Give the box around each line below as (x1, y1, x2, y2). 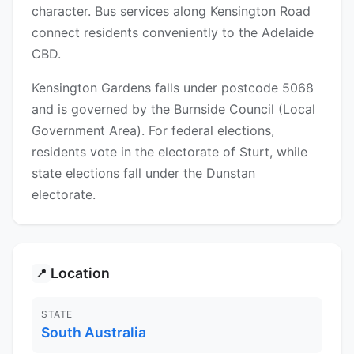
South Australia (41, 324, 146, 341)
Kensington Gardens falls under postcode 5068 (32, 80, 314, 96)
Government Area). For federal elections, (32, 122, 274, 139)
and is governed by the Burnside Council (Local (32, 101, 315, 118)
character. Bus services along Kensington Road (32, 3, 311, 20)
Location (51, 265, 110, 282)
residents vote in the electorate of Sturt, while (32, 144, 307, 160)
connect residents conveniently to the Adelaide (32, 24, 314, 41)
